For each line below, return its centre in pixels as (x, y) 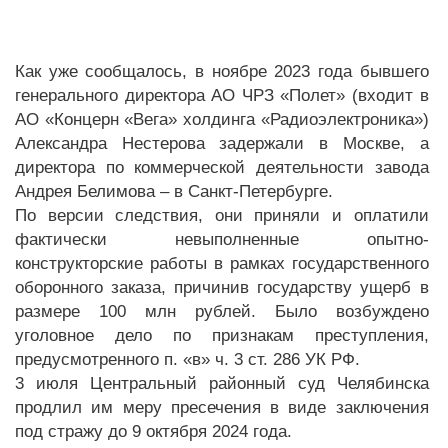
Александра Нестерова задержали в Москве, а (222, 143)
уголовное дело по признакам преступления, (222, 335)
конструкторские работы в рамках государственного (222, 263)
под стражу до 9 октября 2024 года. (153, 431)
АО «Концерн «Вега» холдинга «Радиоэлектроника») (222, 119)
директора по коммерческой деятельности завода (222, 167)
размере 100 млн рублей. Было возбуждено (222, 311)
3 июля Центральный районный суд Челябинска (222, 383)
